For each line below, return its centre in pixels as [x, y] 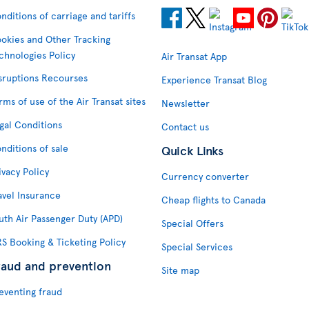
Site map [180, 270]
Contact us [185, 127]
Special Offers [192, 223]
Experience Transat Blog [214, 80]
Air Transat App [194, 56]
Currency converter [205, 176]
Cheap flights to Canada [213, 200]
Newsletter [186, 103]
